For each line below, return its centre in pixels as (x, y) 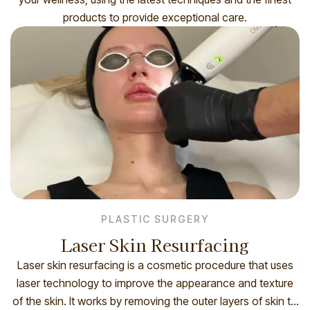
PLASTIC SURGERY (155, 219)
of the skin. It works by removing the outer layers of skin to (155, 301)
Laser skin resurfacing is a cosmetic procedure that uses (155, 265)
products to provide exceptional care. (155, 18)
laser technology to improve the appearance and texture (155, 283)
